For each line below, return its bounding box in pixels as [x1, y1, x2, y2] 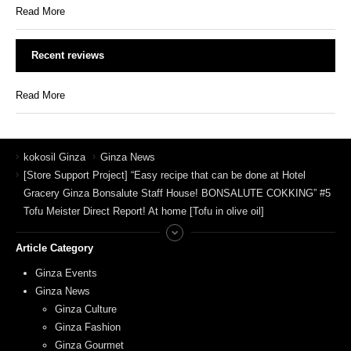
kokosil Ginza [24, 151, 85, 164]
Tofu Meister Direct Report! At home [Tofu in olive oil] [24, 205, 264, 218]
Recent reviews [31, 49, 104, 62]
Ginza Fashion [55, 321, 121, 334]
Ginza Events [35, 267, 97, 280]
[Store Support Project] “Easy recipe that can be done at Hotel [24, 169, 306, 182]
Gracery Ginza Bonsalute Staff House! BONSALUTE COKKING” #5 [24, 187, 331, 200]
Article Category [16, 242, 93, 255]
